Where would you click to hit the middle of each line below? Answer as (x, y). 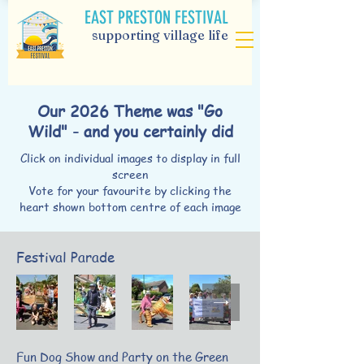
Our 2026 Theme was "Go (130, 111)
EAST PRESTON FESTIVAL (156, 17)
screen (130, 174)
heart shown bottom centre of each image (130, 206)
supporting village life (160, 35)
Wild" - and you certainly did (130, 132)
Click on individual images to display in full (130, 158)
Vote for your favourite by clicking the (130, 190)
